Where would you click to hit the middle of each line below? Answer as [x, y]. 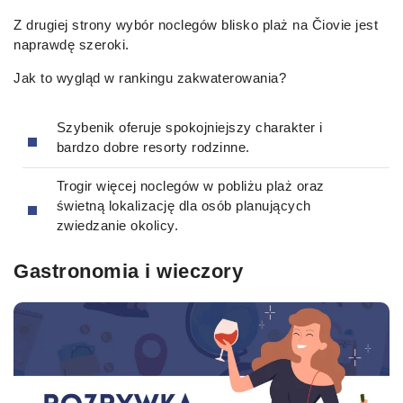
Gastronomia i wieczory [128, 272]
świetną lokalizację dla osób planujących [184, 205]
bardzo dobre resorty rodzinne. [153, 148]
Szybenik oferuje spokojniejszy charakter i [189, 128]
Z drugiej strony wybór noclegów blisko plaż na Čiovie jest [196, 24]
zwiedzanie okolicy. [117, 225]
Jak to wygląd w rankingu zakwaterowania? [150, 77]
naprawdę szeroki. [72, 44]
